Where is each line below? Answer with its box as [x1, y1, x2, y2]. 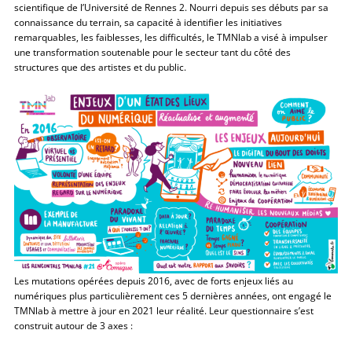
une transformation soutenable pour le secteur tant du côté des [14, 46, 291, 59]
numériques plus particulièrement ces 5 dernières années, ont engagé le [14, 288, 332, 302]
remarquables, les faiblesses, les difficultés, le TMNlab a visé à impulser [14, 31, 328, 44]
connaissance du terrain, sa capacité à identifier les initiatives [14, 16, 283, 29]
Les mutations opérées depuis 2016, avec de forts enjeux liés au [14, 273, 294, 287]
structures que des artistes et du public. [14, 60, 187, 74]
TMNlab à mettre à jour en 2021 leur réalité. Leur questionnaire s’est [14, 303, 314, 317]
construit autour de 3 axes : [14, 318, 134, 332]
